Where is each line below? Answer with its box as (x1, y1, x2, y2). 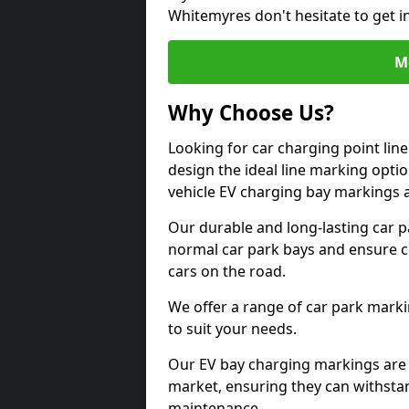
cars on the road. (168, 261, 286, 281)
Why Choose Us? (168, 99, 334, 127)
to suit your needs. (168, 319, 297, 339)
